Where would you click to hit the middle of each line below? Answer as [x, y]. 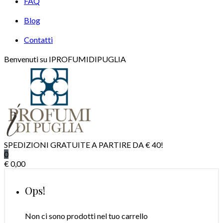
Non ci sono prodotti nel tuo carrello [86, 216]
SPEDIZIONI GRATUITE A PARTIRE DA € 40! [84, 144]
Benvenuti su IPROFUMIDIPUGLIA [65, 59]
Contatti [38, 39]
